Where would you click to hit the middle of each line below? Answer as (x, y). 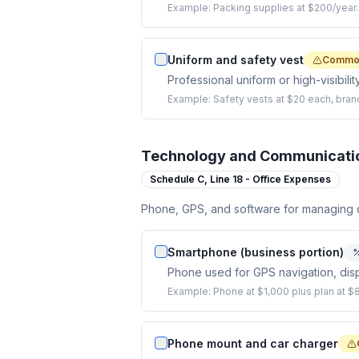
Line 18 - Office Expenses (270, 179)
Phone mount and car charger (253, 343)
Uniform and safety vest (236, 60)
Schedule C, (180, 179)
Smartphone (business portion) (256, 252)
